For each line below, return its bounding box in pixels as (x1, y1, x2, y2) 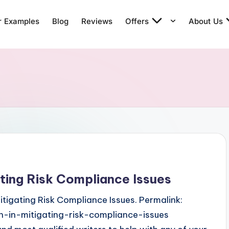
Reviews (81, 16, 112, 26)
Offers (125, 16, 149, 26)
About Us (188, 16, 223, 26)
